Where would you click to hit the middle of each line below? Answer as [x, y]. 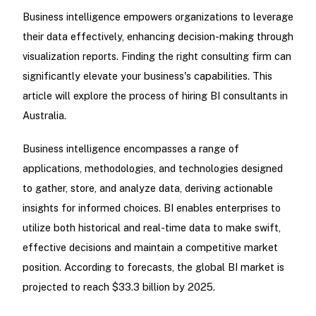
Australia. [44, 116]
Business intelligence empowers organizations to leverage [158, 17]
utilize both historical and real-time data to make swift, [151, 228]
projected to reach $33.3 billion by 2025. [119, 287]
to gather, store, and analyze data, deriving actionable [147, 188]
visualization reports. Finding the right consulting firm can [157, 56]
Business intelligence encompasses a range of [130, 149]
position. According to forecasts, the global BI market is [153, 267]
